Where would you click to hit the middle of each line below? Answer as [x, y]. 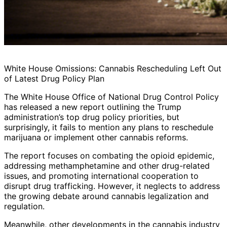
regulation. [24, 206]
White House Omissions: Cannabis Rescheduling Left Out [113, 69]
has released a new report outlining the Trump [93, 107]
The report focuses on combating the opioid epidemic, [109, 156]
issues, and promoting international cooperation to [101, 176]
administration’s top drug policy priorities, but [92, 117]
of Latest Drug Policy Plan [54, 79]
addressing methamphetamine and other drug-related [107, 166]
